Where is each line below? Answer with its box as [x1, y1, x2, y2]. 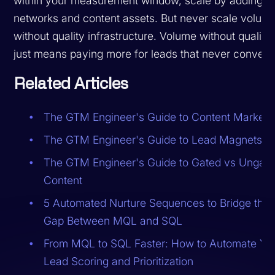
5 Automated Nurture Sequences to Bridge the [44, 196, 270, 209]
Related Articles [14, 76, 129, 92]
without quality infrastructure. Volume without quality [14, 29, 271, 42]
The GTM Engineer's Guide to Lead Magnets [44, 133, 263, 146]
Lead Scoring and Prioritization [44, 254, 194, 268]
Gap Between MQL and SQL [44, 214, 183, 227]
